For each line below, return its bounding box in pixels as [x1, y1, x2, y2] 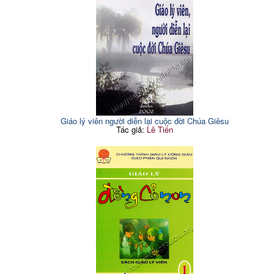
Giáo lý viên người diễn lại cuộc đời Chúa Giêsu [60, 114, 229, 127]
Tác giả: [116, 123, 147, 135]
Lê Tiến [146, 123, 173, 135]
